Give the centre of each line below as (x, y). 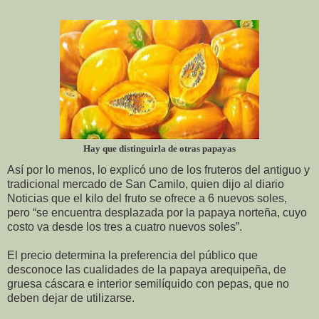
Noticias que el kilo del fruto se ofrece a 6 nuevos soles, (147, 198)
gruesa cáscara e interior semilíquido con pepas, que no (148, 283)
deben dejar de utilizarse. (71, 298)
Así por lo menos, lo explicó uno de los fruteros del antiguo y (158, 169)
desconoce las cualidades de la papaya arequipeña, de (147, 269)
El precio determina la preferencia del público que (132, 255)
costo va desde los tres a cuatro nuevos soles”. (125, 226)
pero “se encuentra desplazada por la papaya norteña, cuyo (157, 212)
